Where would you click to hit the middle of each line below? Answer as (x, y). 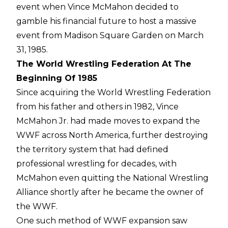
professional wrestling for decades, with (96, 164)
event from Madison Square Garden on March (110, 36)
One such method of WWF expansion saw (102, 221)
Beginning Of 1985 (57, 78)
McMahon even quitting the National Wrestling (112, 178)
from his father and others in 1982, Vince (97, 107)
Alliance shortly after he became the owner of (110, 192)
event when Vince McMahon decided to (97, 7)
